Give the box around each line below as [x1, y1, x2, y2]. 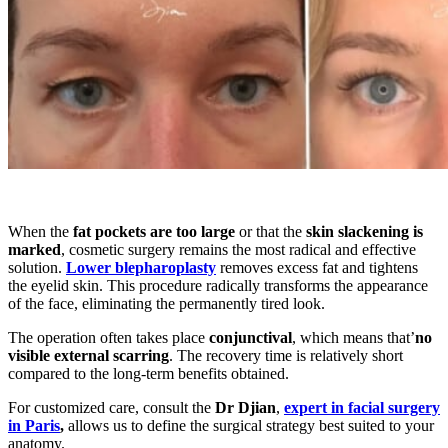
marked [8, 241, 61, 259]
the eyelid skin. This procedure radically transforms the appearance [8, 277, 428, 295]
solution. [8, 259, 66, 277]
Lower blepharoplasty [66, 259, 216, 277]
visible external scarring [8, 347, 169, 365]
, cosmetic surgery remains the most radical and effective [61, 241, 416, 259]
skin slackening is [306, 223, 423, 241]
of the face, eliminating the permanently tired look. [8, 295, 325, 313]
